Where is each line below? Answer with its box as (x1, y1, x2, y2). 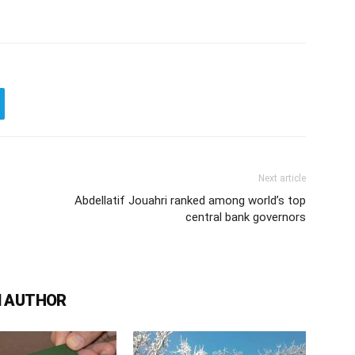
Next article (258, 173, 306, 184)
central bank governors (185, 210, 306, 224)
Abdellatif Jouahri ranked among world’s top (74, 193, 306, 208)
